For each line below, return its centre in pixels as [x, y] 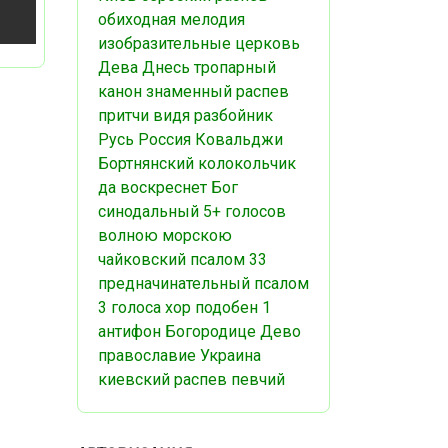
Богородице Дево [233, 331]
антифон [129, 331]
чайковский [142, 259]
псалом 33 [228, 259]
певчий [258, 379]
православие [147, 355]
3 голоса [129, 307]
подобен [226, 307]
